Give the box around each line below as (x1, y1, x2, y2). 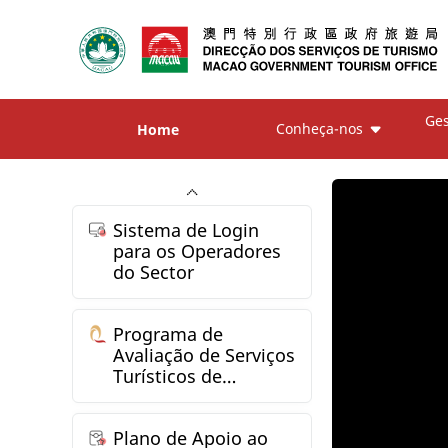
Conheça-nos (276, 119, 364, 138)
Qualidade (113, 385, 201, 410)
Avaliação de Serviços (113, 343, 296, 368)
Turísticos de (113, 364, 223, 389)
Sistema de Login (113, 218, 260, 243)
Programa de (113, 322, 224, 347)
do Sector (113, 260, 195, 285)
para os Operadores (113, 239, 282, 264)
